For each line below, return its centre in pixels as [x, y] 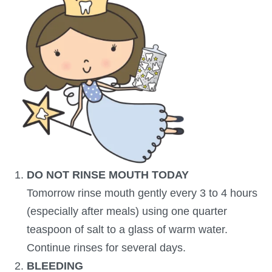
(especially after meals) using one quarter [127, 212]
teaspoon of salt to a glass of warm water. [127, 230]
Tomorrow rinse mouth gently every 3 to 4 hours [142, 193]
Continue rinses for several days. [106, 248]
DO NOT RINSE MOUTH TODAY [108, 175]
